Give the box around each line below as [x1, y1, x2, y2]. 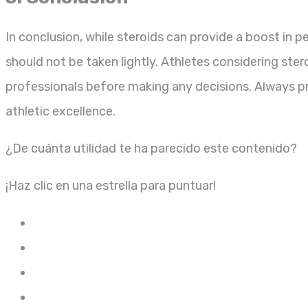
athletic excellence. [5, 104, 115, 120]
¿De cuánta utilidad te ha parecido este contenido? [5, 141, 297, 157]
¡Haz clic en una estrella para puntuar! [5, 178, 216, 194]
